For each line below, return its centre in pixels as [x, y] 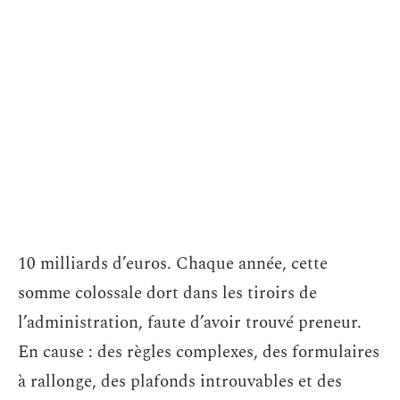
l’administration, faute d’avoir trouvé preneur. [190, 323]
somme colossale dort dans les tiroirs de [167, 293]
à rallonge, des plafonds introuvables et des [180, 382]
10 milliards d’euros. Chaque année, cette [173, 264]
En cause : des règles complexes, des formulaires [199, 352]
